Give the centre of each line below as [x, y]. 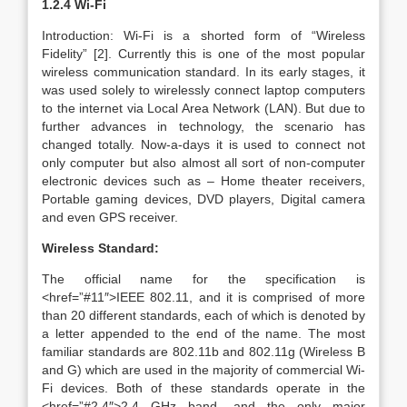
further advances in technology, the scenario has [203, 126]
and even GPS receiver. [110, 217]
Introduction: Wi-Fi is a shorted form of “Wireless [203, 35]
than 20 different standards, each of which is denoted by [203, 315]
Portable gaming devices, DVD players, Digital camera [203, 199]
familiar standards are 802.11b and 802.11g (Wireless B [203, 352]
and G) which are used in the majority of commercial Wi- [203, 370]
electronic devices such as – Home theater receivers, [203, 181]
